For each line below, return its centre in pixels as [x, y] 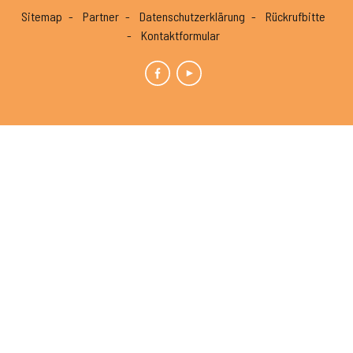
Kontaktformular [180, 35]
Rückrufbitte [295, 16]
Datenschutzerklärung [192, 16]
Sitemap [42, 16]
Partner [101, 16]
